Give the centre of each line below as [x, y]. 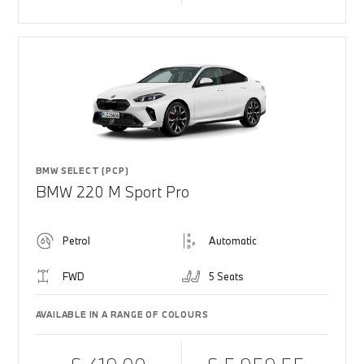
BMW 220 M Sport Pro [112, 192]
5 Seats [226, 276]
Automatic [233, 240]
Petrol [76, 240]
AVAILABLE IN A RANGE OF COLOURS [122, 314]
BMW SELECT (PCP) [82, 171]
